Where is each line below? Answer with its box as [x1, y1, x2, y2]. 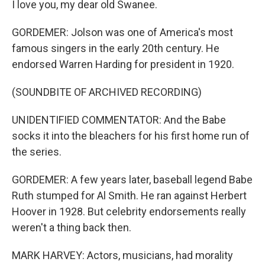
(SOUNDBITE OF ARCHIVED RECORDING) [12, 86, 202, 98]
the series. [12, 146, 62, 158]
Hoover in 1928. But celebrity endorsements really [12, 205, 246, 218]
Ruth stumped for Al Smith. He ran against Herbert [12, 189, 247, 202]
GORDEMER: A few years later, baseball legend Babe [12, 173, 253, 186]
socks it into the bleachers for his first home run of [12, 130, 250, 142]
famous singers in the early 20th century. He [12, 42, 219, 54]
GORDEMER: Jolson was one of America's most [12, 26, 233, 38]
